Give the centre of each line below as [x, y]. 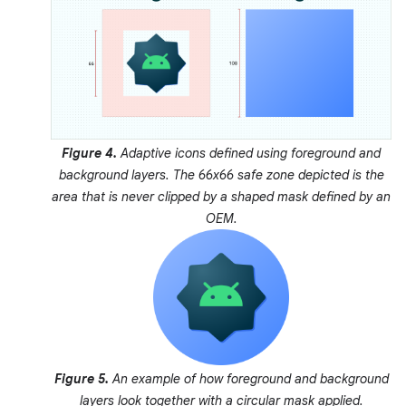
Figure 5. [81, 379]
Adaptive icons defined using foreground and [249, 153]
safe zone [266, 174]
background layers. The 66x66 [148, 174]
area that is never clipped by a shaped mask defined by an [221, 196]
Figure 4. [89, 153]
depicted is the [339, 174]
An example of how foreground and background [248, 379]
